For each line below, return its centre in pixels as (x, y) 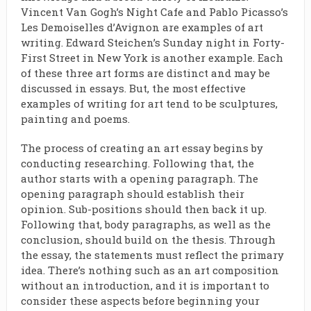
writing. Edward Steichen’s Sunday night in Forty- (152, 42)
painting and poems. (75, 119)
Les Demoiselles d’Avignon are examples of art (142, 27)
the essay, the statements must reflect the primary (152, 255)
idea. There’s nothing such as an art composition (150, 270)
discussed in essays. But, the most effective (133, 88)
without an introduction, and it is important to (145, 285)
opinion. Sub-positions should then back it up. (143, 209)
